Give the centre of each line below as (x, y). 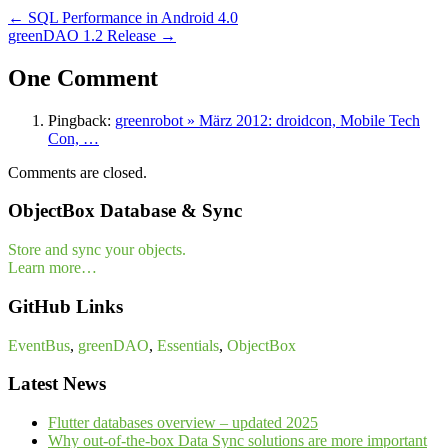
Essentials (188, 345)
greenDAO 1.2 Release (84, 35)
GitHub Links (65, 306)
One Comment (83, 77)
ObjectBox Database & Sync (125, 211)
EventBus (39, 345)
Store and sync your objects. (97, 250)
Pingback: (81, 120)
